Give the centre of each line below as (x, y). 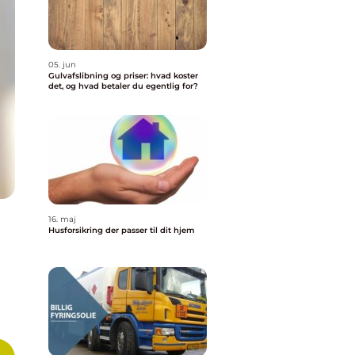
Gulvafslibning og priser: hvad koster (123, 76)
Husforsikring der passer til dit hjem (122, 230)
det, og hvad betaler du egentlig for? (123, 86)
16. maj (62, 219)
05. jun (62, 65)
